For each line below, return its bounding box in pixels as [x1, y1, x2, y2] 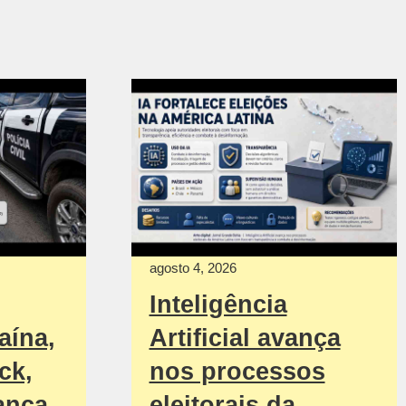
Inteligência [149, 290, 287, 318]
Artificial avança [149, 324, 341, 352]
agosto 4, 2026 [149, 259, 237, 275]
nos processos [149, 357, 325, 385]
